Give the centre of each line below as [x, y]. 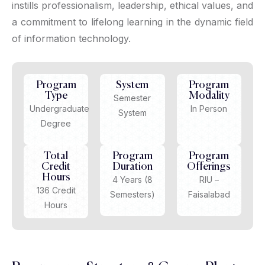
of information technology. [71, 38]
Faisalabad [209, 194]
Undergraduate [59, 108]
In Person [209, 108]
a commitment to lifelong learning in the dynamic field [132, 22]
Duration [132, 167]
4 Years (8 [132, 179]
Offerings [209, 167]
